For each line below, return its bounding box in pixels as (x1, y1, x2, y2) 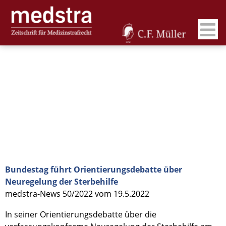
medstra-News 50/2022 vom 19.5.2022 (5, 188, 149, 199)
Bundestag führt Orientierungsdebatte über (5, 164, 182, 175)
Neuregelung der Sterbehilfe (5, 176, 118, 187)
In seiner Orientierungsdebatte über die (5, 209, 156, 220)
